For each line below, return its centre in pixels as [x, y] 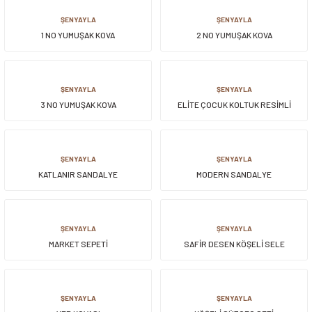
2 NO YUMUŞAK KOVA [234, 35]
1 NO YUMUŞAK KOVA [78, 35]
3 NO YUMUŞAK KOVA [78, 105]
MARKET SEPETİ [78, 244]
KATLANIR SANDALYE [78, 174]
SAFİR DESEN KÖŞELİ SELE [234, 244]
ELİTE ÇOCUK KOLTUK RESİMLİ [234, 105]
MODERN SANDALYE [234, 174]
